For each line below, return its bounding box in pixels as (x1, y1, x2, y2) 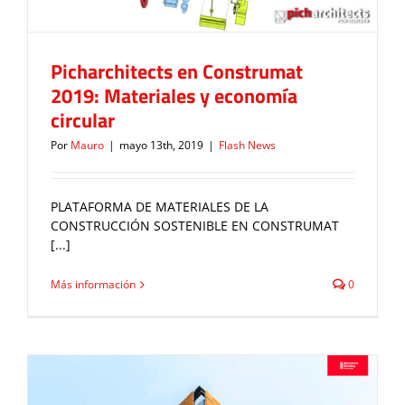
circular (51, 105, 115, 137)
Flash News (219, 137, 276, 154)
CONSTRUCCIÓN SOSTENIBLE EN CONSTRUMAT (51, 217, 339, 235)
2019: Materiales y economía (51, 80, 297, 112)
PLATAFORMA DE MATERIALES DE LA (51, 198, 268, 216)
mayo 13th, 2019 (119, 137, 203, 154)
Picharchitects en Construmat (51, 56, 303, 88)
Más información (51, 277, 136, 293)
